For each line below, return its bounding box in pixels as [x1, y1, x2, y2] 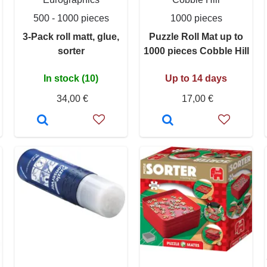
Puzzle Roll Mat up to [149, 31, 243, 42]
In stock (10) [44, 73, 98, 83]
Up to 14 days [165, 73, 227, 83]
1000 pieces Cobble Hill [143, 45, 249, 56]
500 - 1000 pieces [33, 13, 109, 23]
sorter [57, 45, 85, 56]
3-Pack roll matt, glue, [23, 31, 119, 42]
